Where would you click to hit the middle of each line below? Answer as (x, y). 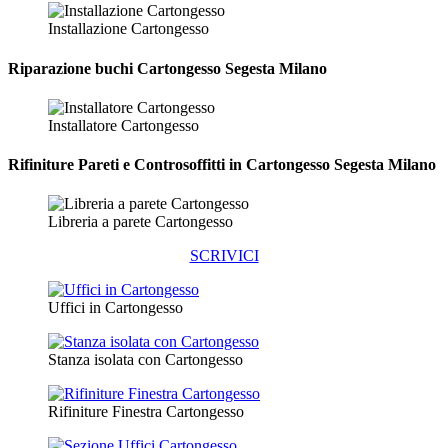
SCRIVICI (224, 256)
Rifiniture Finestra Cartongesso (146, 412)
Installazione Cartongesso (128, 29)
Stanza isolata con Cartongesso (145, 360)
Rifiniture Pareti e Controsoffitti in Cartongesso (169, 165)
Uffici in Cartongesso (115, 308)
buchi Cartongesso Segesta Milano (209, 68)
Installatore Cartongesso (123, 125)
